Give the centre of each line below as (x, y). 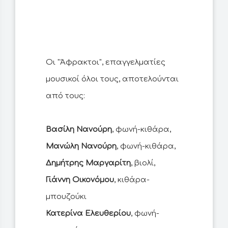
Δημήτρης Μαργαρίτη (88, 163)
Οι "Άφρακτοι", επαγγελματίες (106, 63)
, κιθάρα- (132, 180)
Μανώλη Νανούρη (81, 147)
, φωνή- (145, 214)
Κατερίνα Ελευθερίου (88, 214)
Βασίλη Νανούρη (79, 130)
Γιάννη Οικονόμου (80, 180)
